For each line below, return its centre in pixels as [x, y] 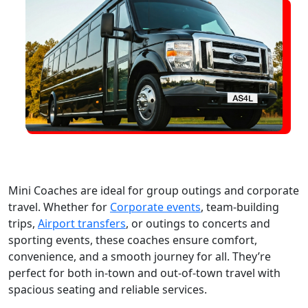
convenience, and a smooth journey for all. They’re [140, 256]
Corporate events [155, 207]
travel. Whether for [59, 207]
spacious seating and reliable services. [108, 289]
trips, [23, 223]
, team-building [240, 207]
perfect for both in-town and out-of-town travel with [144, 273]
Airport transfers [82, 223]
